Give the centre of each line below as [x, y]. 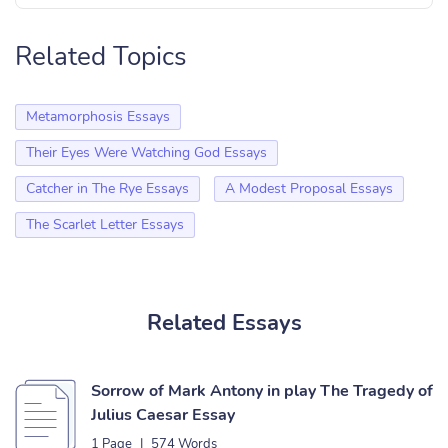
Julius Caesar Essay [163, 415]
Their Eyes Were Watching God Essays [146, 152]
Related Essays [224, 323]
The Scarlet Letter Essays [105, 224]
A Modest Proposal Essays [309, 188]
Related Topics [101, 56]
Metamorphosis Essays [98, 116]
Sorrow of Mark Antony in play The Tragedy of [262, 391]
